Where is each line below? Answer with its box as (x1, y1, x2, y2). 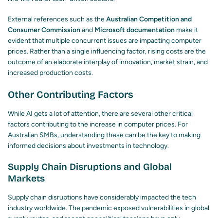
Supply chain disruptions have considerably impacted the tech (8, 193, 196, 202)
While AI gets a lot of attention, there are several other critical (8, 109, 193, 118)
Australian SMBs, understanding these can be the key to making (8, 131, 200, 140)
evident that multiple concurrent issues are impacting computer (8, 36, 201, 45)
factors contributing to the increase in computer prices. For (8, 120, 188, 129)
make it (175, 26, 198, 35)
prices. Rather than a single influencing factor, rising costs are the (8, 47, 206, 56)
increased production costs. (8, 69, 93, 77)
